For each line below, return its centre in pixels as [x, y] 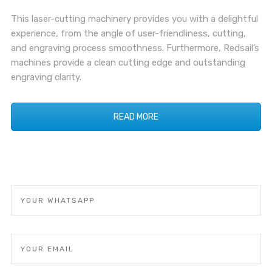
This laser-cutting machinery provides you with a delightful [134, 19]
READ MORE [136, 117]
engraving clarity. [46, 77]
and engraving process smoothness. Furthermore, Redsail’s [135, 48]
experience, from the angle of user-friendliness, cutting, [128, 34]
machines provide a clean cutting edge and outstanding [128, 63]
